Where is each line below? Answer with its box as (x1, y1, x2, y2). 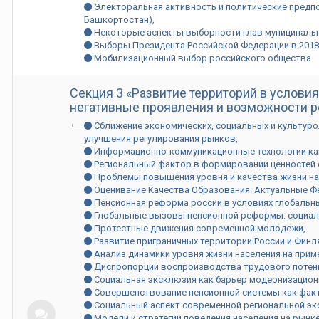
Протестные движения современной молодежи (92, 223, 303, 234)
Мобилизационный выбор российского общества (92, 53, 311, 63)
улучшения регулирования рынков (84, 133, 236, 144)
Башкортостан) (84, 14, 152, 25)
